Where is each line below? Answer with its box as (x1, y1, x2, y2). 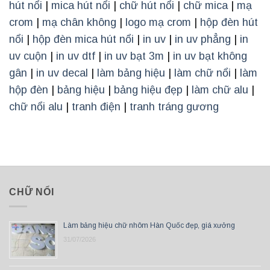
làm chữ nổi (174, 66, 231, 79)
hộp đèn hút (200, 16, 258, 28)
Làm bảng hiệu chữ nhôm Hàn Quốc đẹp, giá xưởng (63, 221, 235, 230)
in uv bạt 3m (104, 49, 164, 62)
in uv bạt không (173, 49, 247, 62)
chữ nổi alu (9, 100, 63, 113)
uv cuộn (9, 49, 47, 62)
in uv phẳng (175, 33, 231, 45)
